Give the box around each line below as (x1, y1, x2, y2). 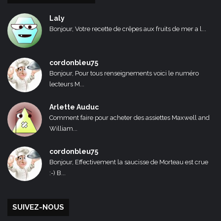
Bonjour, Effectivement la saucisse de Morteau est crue (49, 158, 208, 166)
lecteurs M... (49, 80, 84, 88)
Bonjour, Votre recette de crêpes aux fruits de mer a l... (49, 25, 206, 33)
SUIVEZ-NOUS (12, 203, 64, 212)
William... (49, 125, 77, 133)
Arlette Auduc (49, 103, 99, 111)
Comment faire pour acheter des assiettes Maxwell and (49, 114, 210, 122)
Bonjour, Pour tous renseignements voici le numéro (49, 70, 199, 77)
